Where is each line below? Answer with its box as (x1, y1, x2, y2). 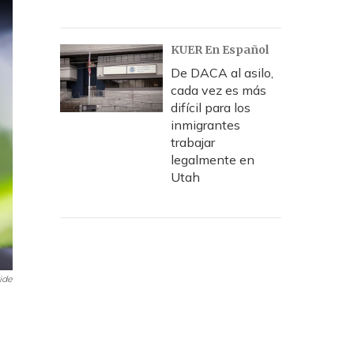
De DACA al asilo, (171, 65, 273, 81)
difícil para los (171, 100, 250, 115)
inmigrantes (171, 117, 240, 133)
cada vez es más (171, 82, 266, 98)
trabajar (171, 134, 215, 150)
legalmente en (171, 152, 254, 168)
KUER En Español (171, 43, 269, 57)
